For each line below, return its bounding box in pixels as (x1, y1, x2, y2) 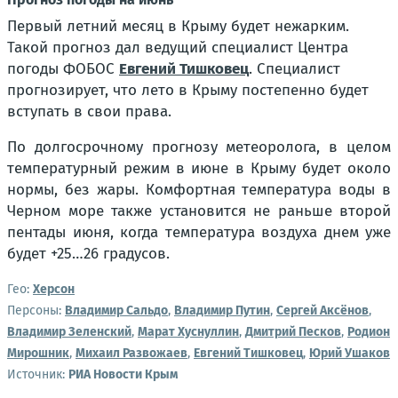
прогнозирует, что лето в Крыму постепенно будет (7, 81, 369, 100)
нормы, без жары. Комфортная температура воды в (7, 180, 391, 200)
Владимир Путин (174, 303, 270, 319)
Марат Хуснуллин (138, 324, 239, 340)
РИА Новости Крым (68, 367, 178, 383)
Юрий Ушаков (309, 346, 390, 362)
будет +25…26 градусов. (7, 244, 170, 264)
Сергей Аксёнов (276, 303, 369, 319)
